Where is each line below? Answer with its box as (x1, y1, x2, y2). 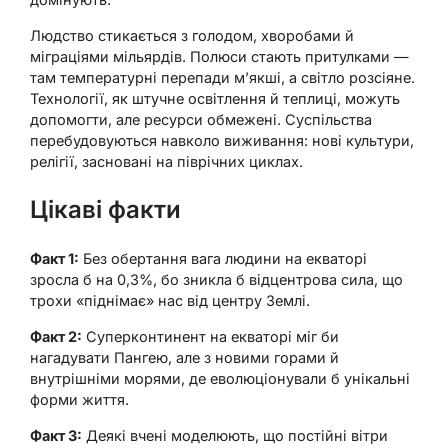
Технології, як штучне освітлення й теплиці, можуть (30, 89, 400, 107)
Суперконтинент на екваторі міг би (82, 327, 339, 345)
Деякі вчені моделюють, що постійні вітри (82, 426, 388, 444)
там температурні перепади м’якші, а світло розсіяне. (30, 68, 415, 86)
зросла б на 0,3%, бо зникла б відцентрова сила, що (30, 270, 403, 288)
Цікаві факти (30, 194, 181, 224)
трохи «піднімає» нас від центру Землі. (30, 291, 310, 309)
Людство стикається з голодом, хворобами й (30, 26, 354, 44)
